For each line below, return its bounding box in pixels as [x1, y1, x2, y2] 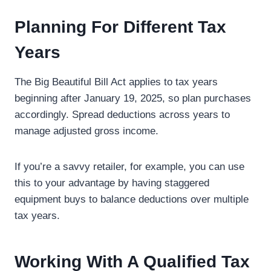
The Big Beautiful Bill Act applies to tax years [15, 76, 218, 88]
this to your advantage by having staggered [15, 177, 209, 189]
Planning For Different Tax [15, 18, 226, 36]
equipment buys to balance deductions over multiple [15, 194, 249, 205]
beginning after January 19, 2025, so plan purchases [15, 93, 251, 104]
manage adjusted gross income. [15, 125, 158, 137]
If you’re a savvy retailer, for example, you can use [15, 161, 244, 172]
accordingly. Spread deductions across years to [15, 109, 230, 120]
